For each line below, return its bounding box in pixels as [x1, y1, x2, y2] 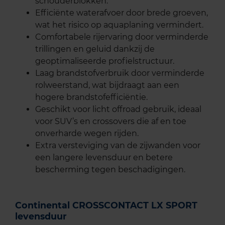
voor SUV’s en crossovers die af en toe [35, 116, 186, 126]
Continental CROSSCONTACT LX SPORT [15, 199, 197, 210]
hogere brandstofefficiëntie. [35, 92, 148, 102]
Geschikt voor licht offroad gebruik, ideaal [35, 104, 201, 114]
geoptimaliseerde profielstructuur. [35, 56, 174, 66]
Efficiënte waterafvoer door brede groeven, [35, 8, 208, 18]
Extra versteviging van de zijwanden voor [35, 140, 200, 150]
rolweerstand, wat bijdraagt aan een [35, 80, 179, 90]
